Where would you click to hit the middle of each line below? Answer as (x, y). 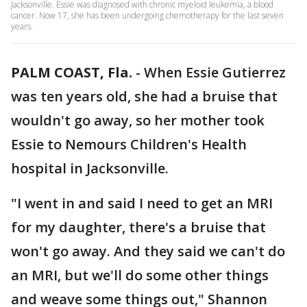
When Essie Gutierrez (215, 72)
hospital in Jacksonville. (91, 168)
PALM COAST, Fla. (72, 72)
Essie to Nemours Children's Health (129, 144)
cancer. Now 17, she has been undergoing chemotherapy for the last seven (147, 15)
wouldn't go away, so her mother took (138, 120)
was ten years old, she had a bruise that (144, 96)
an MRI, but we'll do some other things (140, 275)
